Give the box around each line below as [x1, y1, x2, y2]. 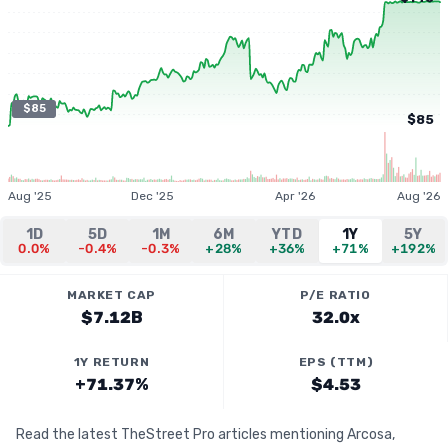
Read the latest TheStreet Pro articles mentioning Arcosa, [16, 426, 395, 443]
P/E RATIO [300, 288, 371, 302]
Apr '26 [275, 189, 316, 203]
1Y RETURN [73, 355, 150, 369]
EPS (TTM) [298, 355, 374, 369]
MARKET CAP [67, 288, 156, 302]
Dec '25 [131, 189, 175, 203]
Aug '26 [397, 189, 440, 203]
